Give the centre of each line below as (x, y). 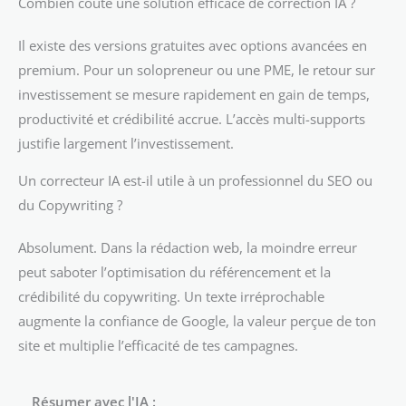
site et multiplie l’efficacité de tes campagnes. (158, 346)
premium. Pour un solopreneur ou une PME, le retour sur (197, 69)
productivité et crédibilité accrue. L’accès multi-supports (192, 118)
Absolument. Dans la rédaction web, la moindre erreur (188, 248)
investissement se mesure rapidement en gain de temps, (194, 94)
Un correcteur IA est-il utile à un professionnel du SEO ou (195, 181)
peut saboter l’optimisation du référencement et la (174, 272)
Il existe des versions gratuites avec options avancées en (193, 45)
